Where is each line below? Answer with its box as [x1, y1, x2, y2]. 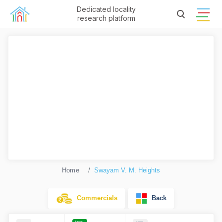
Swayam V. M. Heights [94, 166, 161, 174]
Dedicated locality [76, 5, 136, 13]
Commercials [73, 194, 117, 202]
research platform [77, 14, 135, 22]
